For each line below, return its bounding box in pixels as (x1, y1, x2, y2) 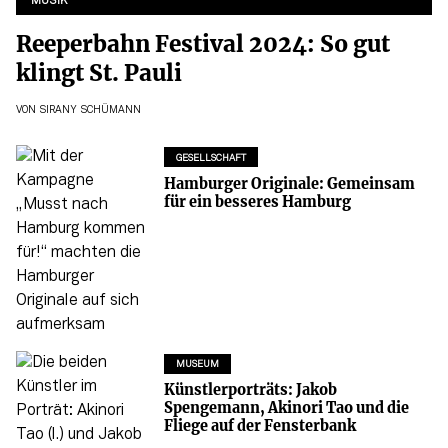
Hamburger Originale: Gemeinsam (163, 174, 415, 193)
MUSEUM (175, 360, 219, 370)
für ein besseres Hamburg (163, 192, 351, 211)
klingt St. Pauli (16, 59, 182, 88)
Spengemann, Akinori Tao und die (163, 399, 409, 418)
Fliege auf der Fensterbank (163, 417, 356, 436)
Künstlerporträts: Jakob (163, 381, 337, 400)
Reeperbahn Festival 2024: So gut (16, 30, 390, 59)
